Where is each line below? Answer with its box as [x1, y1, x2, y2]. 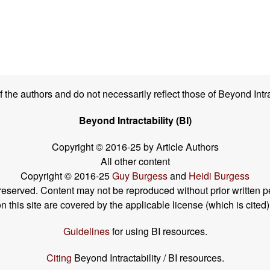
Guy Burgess [112, 169, 170, 183]
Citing [46, 251, 72, 265]
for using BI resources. [109, 224, 207, 239]
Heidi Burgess [189, 169, 250, 183]
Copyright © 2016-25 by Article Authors [51, 140, 219, 154]
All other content [100, 154, 170, 169]
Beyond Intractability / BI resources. [71, 251, 224, 265]
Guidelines [63, 224, 110, 239]
